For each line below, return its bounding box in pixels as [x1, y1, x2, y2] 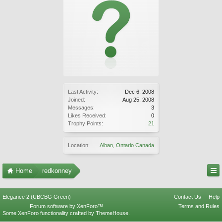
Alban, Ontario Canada [100, 142, 154, 148]
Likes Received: [68, 112, 107, 118]
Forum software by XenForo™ [29, 203, 103, 209]
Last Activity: [68, 89, 98, 95]
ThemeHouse [96, 210, 128, 216]
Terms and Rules [178, 203, 220, 209]
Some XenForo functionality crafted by [2, 210, 96, 216]
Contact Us [174, 194, 201, 200]
